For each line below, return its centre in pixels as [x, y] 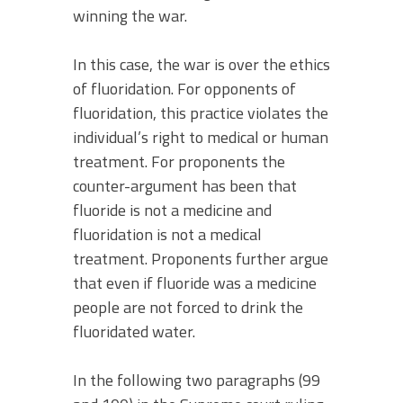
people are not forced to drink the [188, 307]
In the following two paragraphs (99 [197, 380]
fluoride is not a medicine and [172, 210]
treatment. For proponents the [179, 161]
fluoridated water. [134, 331]
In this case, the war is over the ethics [201, 64]
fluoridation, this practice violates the [201, 112]
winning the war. [130, 15]
